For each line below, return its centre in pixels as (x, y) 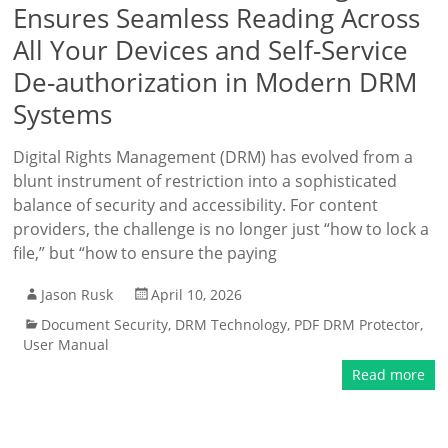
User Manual (66, 344)
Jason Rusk (77, 294)
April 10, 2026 (197, 294)
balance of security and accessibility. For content (196, 205)
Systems (63, 114)
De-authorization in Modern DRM (215, 82)
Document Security (105, 324)
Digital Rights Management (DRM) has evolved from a (213, 157)
